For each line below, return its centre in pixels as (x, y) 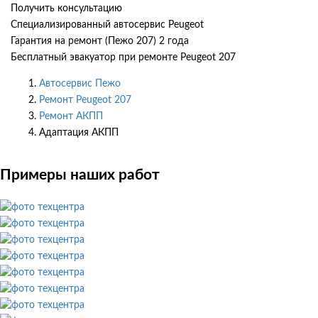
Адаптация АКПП (79, 132)
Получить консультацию (66, 8)
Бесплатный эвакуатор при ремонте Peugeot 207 (123, 57)
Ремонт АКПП (71, 116)
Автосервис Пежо (80, 83)
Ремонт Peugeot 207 (85, 100)
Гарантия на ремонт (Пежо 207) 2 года (100, 41)
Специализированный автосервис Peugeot (107, 24)
